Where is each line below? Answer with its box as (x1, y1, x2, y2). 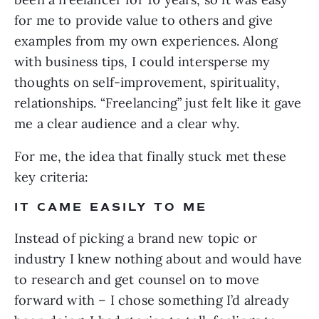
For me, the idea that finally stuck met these (14, 148, 287, 165)
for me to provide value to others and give (14, 12, 273, 29)
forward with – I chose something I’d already (14, 292, 289, 309)
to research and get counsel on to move (14, 271, 259, 288)
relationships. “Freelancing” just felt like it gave (14, 95, 302, 112)
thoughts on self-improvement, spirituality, (14, 74, 280, 91)
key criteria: (14, 169, 89, 186)
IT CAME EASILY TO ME (14, 202, 207, 214)
